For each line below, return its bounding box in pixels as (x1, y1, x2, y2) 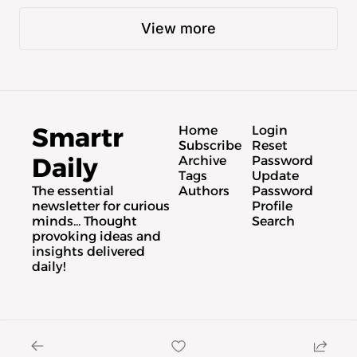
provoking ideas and (32, 228, 161, 244)
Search (252, 213, 295, 229)
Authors (178, 182, 229, 198)
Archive (178, 152, 226, 168)
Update (252, 167, 299, 183)
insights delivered (32, 243, 145, 259)
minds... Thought (32, 213, 137, 229)
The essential (32, 182, 114, 198)
